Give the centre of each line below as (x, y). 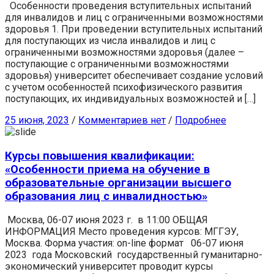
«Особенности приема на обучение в (107, 169)
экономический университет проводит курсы (109, 267)
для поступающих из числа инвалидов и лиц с (110, 40)
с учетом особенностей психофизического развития (124, 87)
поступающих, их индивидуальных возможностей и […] (130, 98)
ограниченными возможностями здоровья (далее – (124, 52)
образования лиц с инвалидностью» (106, 196)
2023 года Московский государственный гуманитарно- (134, 255)
